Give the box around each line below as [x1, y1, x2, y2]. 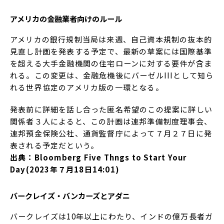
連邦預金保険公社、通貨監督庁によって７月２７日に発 [10, 127, 212, 138]
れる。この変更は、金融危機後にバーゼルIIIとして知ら [10, 69, 214, 80]
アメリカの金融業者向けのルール [10, 12, 122, 24]
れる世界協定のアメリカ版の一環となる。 [10, 81, 163, 92]
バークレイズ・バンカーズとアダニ [10, 190, 130, 201]
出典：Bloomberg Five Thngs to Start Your [10, 151, 187, 162]
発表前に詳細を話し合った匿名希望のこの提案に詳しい [10, 103, 213, 114]
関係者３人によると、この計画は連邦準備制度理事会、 [10, 115, 212, 126]
